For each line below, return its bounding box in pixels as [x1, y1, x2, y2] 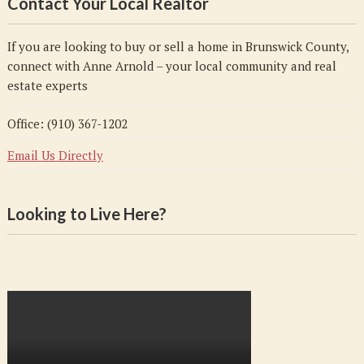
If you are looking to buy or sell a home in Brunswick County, [6, 38, 349, 54]
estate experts [6, 77, 88, 93]
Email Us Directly [6, 147, 103, 163]
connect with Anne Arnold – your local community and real [6, 58, 336, 74]
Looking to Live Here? [6, 204, 167, 223]
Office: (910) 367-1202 [6, 115, 128, 132]
